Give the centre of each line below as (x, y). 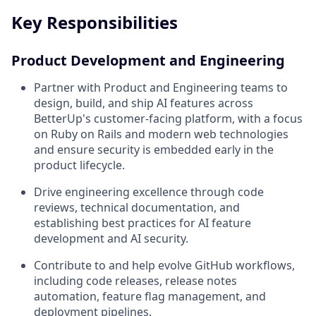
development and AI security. (111, 239)
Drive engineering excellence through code (149, 192)
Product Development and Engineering (148, 61)
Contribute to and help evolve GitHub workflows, (164, 266)
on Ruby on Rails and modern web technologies (161, 134)
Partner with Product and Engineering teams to (161, 88)
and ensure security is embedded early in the (154, 150)
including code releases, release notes (135, 281)
